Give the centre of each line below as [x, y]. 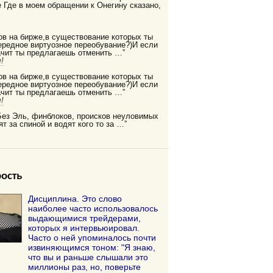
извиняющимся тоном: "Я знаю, [92, 248]
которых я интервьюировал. [84, 228]
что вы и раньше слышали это [88, 257]
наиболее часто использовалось [93, 209]
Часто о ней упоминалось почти [92, 238]
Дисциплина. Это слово [75, 199]
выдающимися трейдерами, [85, 218]
